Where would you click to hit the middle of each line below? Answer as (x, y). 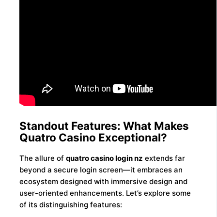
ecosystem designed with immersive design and (104, 182)
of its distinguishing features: (71, 205)
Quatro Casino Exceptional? (93, 138)
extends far (164, 158)
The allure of (43, 158)
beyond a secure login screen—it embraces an (101, 170)
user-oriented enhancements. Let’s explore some (105, 193)
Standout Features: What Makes (104, 126)
